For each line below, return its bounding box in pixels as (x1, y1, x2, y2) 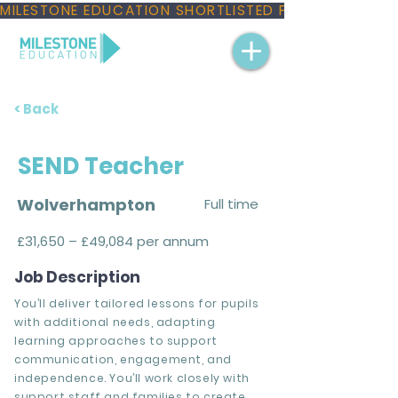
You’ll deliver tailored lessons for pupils (14, 296, 259, 311)
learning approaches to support (14, 333, 219, 348)
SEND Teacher (18, 150, 184, 182)
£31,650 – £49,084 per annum (17, 232, 209, 251)
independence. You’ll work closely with (14, 370, 250, 386)
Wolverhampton (17, 194, 155, 216)
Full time (204, 195, 259, 213)
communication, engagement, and (14, 352, 233, 367)
